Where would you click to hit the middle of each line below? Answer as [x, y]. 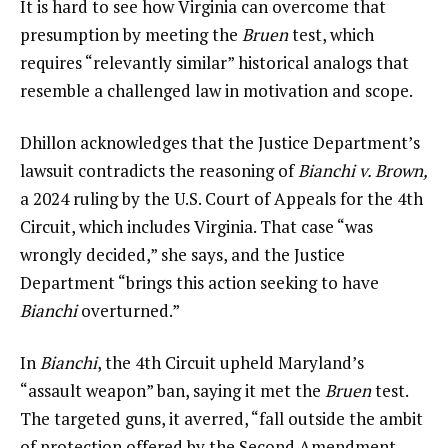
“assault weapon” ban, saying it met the [172, 390]
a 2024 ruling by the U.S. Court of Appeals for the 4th [221, 198]
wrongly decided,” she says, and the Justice [182, 254]
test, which [331, 35]
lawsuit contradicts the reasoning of [159, 170]
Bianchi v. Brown [360, 170]
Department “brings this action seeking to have [199, 282]
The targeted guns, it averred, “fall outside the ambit [221, 418]
